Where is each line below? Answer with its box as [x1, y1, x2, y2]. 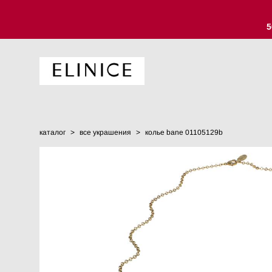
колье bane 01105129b [145, 128, 223, 137]
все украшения [80, 128, 131, 137]
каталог [39, 128, 66, 137]
